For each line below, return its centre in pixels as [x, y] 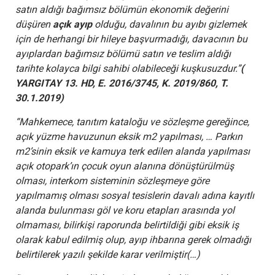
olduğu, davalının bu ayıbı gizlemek [169, 24]
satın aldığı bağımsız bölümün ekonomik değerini [122, 9]
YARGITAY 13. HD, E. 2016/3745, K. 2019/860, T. [122, 83]
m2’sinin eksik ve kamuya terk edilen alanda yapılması [133, 151]
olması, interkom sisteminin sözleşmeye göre [112, 180]
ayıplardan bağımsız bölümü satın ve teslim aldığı [123, 53]
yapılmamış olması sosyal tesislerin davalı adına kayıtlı [135, 195]
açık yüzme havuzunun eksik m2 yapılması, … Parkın [129, 136]
